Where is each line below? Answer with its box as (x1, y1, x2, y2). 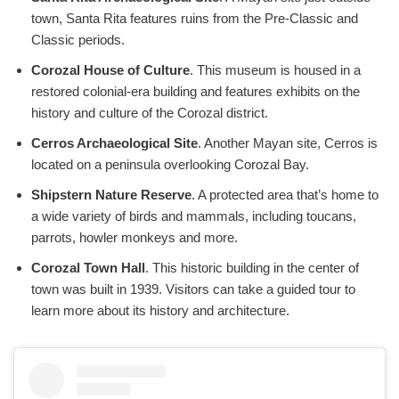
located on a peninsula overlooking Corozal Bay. (31, 157, 309, 173)
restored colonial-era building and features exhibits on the (31, 84, 360, 100)
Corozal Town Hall (31, 260, 145, 276)
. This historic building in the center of (145, 260, 359, 276)
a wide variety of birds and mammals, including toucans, (31, 208, 356, 224)
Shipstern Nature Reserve (31, 187, 191, 203)
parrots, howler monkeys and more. (31, 230, 238, 246)
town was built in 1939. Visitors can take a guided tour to (31, 281, 355, 297)
